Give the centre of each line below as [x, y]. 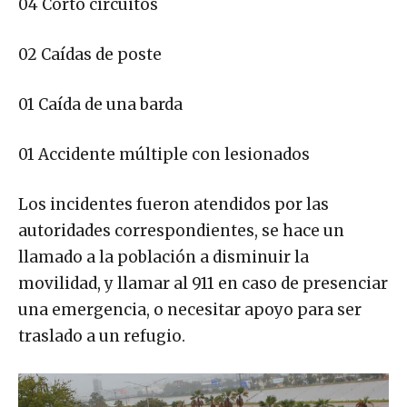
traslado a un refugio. [102, 336]
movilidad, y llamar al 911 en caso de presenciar [203, 283]
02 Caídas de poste [97, 54]
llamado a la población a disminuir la [164, 257]
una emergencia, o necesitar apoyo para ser [190, 309]
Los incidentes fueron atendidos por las [174, 204]
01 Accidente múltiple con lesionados [171, 154]
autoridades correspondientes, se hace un [181, 230]
